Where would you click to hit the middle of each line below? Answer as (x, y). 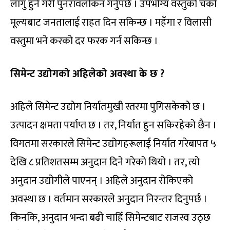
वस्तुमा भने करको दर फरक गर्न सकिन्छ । (84, 41)
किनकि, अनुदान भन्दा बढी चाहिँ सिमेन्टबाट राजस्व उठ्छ (110, 218)
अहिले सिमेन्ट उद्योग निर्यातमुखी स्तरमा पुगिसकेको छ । (108, 107)
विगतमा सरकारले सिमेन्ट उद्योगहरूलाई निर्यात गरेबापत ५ (113, 144)
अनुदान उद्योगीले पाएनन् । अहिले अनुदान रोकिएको (102, 181)
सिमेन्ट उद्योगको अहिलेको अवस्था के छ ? (87, 74)
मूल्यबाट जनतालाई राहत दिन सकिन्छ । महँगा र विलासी (111, 23)
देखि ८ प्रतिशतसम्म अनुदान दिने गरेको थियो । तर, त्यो (105, 162)
